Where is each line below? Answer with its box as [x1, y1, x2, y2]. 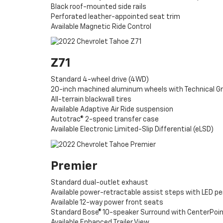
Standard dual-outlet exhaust [51, 179, 148, 186]
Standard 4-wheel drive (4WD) [51, 76, 149, 84]
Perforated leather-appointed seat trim [51, 13, 180, 20]
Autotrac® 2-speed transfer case [51, 116, 159, 123]
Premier [51, 160, 98, 172]
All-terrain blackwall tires [51, 96, 131, 104]
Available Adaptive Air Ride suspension [51, 106, 173, 113]
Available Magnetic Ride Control [51, 23, 151, 30]
